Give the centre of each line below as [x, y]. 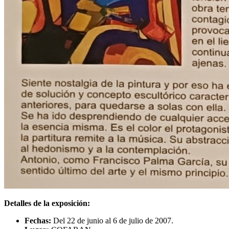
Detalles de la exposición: [47, 203]
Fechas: [38, 220]
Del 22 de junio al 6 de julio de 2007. [112, 220]
